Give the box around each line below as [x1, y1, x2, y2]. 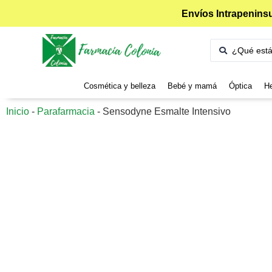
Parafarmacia [37, 106, 95, 117]
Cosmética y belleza [83, 81, 155, 91]
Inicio [6, 106, 29, 117]
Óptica [228, 81, 252, 91]
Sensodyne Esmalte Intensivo [103, 106, 231, 117]
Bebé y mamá [167, 81, 217, 91]
